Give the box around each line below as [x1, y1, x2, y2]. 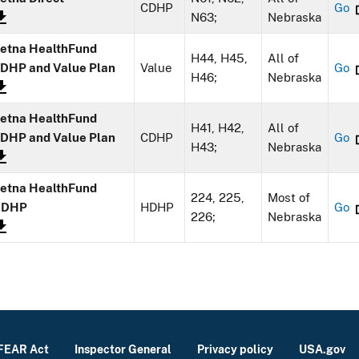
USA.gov [298, 342, 345, 357]
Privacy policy [196, 342, 273, 357]
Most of [268, 191, 311, 205]
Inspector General [74, 342, 171, 357]
